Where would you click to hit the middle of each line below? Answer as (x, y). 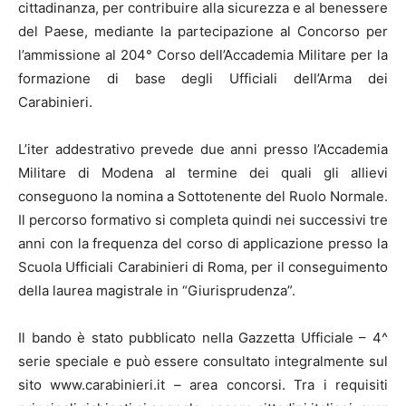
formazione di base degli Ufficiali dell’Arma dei (203, 78)
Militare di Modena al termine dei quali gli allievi (203, 173)
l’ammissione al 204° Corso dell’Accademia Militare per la (203, 55)
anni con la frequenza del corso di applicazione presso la (203, 243)
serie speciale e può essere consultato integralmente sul (203, 361)
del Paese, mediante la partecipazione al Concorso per (203, 31)
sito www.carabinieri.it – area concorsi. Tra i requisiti (203, 385)
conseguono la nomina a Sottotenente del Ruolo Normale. (203, 196)
